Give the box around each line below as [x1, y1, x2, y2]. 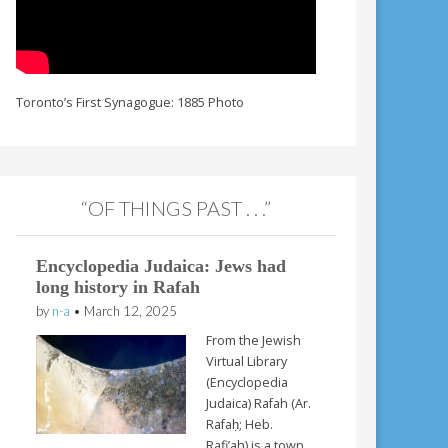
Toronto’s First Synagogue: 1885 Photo [16, 94, 245, 112]
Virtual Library [206, 352, 288, 370]
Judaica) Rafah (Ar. [206, 394, 312, 412]
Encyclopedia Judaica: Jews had [36, 256, 287, 277]
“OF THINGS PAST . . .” [81, 195, 272, 220]
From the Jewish [206, 331, 302, 349]
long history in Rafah [36, 277, 201, 298]
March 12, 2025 [84, 303, 178, 320]
